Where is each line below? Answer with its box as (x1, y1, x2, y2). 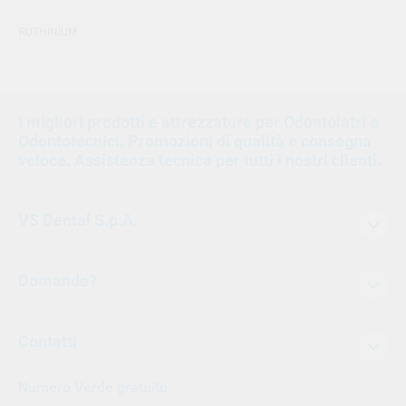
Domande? (18, 270, 97, 290)
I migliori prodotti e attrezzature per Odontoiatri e (18, 111, 379, 131)
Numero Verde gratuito (18, 378, 168, 396)
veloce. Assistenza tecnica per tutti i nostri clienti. (18, 150, 382, 169)
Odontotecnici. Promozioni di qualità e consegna (18, 130, 372, 150)
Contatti (18, 331, 77, 351)
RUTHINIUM (19, 24, 78, 38)
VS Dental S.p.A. (18, 209, 138, 229)
